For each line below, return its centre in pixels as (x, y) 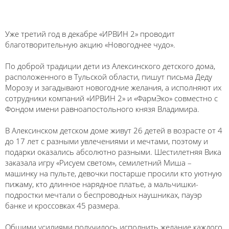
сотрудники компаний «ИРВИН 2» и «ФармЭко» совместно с (111, 98)
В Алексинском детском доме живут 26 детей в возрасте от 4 (114, 130)
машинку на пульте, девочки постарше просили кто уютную (113, 173)
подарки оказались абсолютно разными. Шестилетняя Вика (113, 152)
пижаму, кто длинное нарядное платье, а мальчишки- (102, 184)
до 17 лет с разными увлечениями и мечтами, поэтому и (107, 141)
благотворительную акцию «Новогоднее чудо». (91, 44)
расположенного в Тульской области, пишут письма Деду (109, 77)
